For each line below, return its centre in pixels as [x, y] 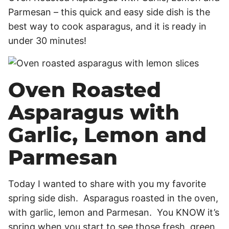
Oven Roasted [85, 90]
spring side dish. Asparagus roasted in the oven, [113, 198]
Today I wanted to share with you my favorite [107, 184]
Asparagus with [94, 112]
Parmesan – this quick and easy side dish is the [109, 12]
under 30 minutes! [47, 41]
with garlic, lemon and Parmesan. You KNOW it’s [114, 212]
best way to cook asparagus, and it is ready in [107, 26]
